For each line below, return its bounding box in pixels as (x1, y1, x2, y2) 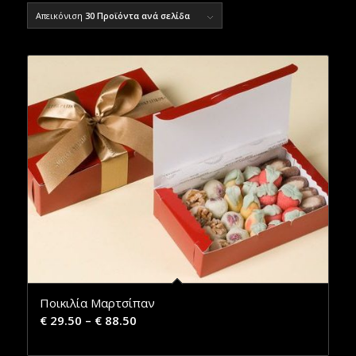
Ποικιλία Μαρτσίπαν (39, 294, 155, 311)
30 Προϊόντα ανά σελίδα (84, 9, 190, 21)
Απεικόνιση (35, 9, 85, 21)
